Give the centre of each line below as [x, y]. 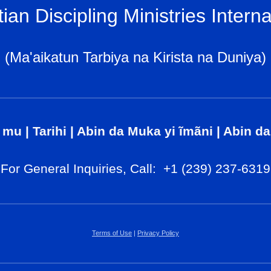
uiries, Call [122, 169]
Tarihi [50, 131]
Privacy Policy [158, 233]
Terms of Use [112, 233]
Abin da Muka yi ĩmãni [145, 131]
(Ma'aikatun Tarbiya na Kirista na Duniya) [135, 57]
